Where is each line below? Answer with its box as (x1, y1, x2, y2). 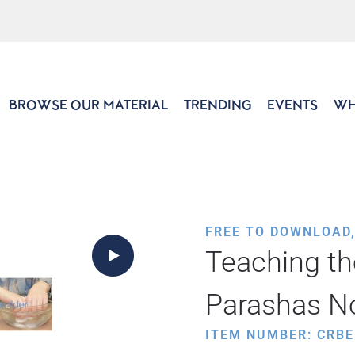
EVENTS (267, 97, 318, 113)
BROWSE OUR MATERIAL (9, 97, 168, 113)
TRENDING (184, 97, 251, 113)
